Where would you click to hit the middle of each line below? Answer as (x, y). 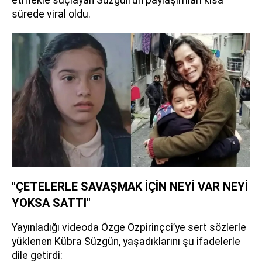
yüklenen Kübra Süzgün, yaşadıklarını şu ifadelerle (126, 242)
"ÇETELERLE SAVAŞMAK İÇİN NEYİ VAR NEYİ (130, 187)
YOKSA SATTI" (51, 203)
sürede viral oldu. (51, 14)
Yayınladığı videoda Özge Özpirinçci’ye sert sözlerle (129, 227)
